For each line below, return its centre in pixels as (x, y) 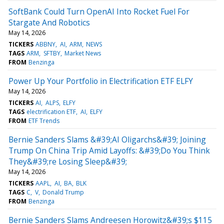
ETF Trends (44, 120)
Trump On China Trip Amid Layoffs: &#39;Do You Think (109, 150)
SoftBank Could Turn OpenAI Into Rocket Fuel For (99, 11)
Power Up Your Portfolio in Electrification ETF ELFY (101, 81)
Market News (82, 53)
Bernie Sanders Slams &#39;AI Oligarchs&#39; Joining (107, 139)
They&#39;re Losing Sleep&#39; (68, 161)
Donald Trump (63, 192)
